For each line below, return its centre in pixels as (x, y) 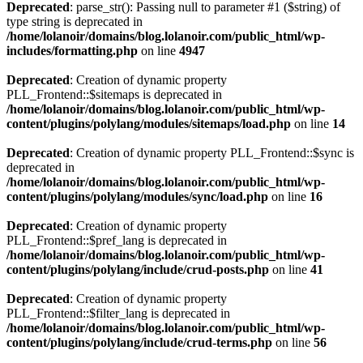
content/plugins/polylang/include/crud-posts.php (138, 269)
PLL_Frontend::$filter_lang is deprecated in (118, 313)
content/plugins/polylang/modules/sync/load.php (137, 196)
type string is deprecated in (75, 21)
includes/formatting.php (72, 51)
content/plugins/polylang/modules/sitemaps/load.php (149, 124)
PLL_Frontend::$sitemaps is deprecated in (114, 94)
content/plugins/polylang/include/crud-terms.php (139, 342)
